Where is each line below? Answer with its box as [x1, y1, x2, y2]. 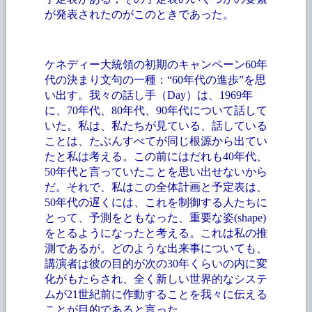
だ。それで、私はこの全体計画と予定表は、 [44, 180, 267, 193]
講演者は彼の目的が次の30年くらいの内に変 [44, 257, 267, 270]
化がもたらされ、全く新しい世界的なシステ [44, 272, 267, 285]
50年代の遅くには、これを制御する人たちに [44, 196, 267, 208]
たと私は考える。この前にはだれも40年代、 [44, 150, 267, 162]
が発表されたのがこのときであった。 [44, 8, 234, 20]
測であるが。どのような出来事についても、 [44, 242, 267, 254]
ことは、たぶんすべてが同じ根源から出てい [44, 134, 267, 147]
